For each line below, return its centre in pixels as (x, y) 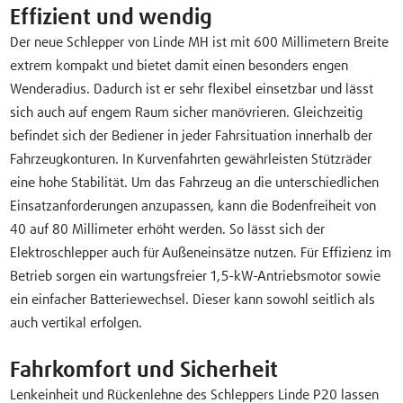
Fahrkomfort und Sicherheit (144, 371)
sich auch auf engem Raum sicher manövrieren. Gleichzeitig (187, 113)
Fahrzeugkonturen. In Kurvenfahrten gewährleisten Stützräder (191, 160)
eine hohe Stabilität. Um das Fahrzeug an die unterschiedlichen (195, 184)
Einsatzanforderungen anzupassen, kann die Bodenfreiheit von (193, 207)
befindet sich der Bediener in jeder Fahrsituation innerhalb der (192, 137)
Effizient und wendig (112, 18)
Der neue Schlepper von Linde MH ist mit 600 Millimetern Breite (200, 43)
